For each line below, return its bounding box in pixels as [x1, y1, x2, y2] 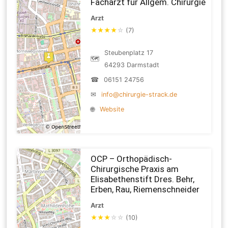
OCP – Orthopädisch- [91, 153, 173, 164]
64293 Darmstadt [104, 61, 160, 69]
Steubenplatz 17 [104, 48, 154, 56]
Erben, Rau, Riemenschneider [91, 184, 200, 194]
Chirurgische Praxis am [91, 163, 179, 174]
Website [100, 105, 125, 113]
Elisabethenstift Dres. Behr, [91, 174, 195, 184]
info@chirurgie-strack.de [101, 90, 178, 98]
